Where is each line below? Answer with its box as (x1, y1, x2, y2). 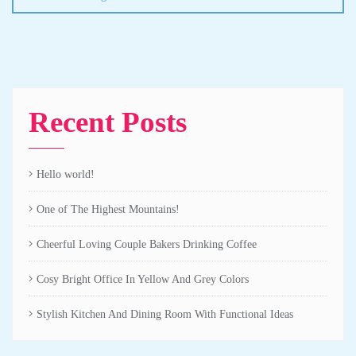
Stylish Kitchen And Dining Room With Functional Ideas (37, 308, 293, 320)
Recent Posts (29, 105, 187, 138)
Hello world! (37, 168, 95, 180)
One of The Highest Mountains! (37, 203, 180, 215)
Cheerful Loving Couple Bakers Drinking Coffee (37, 238, 257, 250)
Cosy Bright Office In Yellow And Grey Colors (37, 273, 249, 285)
